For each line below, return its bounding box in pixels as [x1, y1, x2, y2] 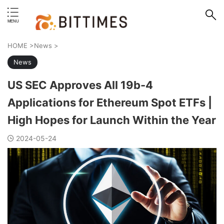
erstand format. [31, 1, 79, 10]
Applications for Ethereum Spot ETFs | [7, 96, 212, 109]
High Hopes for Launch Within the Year [7, 113, 216, 126]
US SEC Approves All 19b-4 [7, 78, 153, 91]
